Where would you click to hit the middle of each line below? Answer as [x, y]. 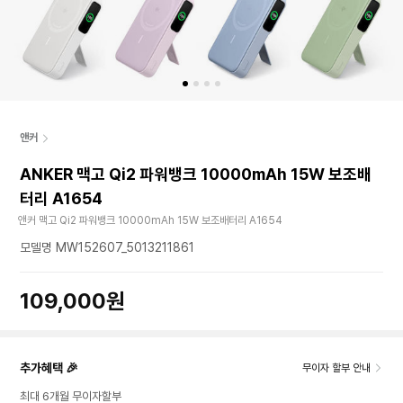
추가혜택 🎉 [49, 368]
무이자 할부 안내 [336, 368]
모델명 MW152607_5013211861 [107, 247]
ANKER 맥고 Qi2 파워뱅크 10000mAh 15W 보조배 [196, 174]
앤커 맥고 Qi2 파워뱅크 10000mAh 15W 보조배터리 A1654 [150, 220]
